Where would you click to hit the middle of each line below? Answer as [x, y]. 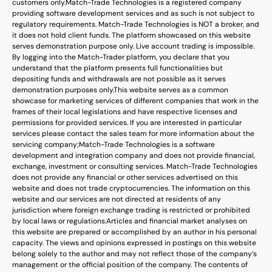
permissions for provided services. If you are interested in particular [127, 123]
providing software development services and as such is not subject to [133, 14]
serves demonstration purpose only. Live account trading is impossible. [133, 46]
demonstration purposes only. [63, 90]
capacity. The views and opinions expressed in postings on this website [134, 243]
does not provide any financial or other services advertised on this [125, 178]
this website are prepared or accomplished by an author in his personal [134, 232]
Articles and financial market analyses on [177, 221]
